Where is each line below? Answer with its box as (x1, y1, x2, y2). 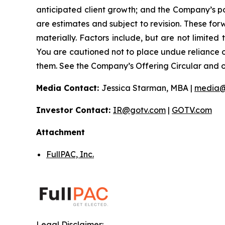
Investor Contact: (36, 104, 113, 115)
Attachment (36, 127, 85, 137)
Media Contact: (36, 82, 101, 93)
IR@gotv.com (113, 104, 166, 115)
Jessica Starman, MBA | (101, 82, 194, 93)
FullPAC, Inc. (46, 149, 94, 159)
